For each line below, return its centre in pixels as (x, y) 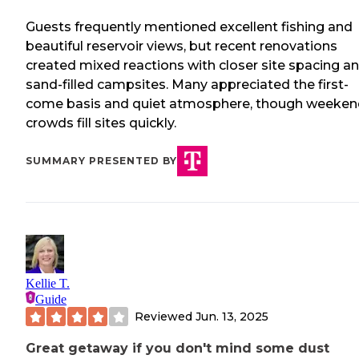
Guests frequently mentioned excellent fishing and (189, 27)
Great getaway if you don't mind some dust (177, 349)
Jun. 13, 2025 (232, 316)
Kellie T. (48, 284)
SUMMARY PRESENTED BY (101, 161)
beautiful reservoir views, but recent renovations (182, 46)
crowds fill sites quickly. (101, 123)
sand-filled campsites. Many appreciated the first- (187, 85)
